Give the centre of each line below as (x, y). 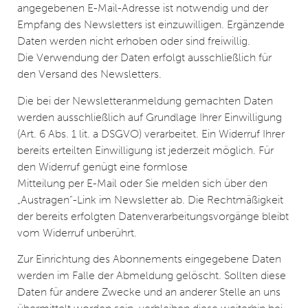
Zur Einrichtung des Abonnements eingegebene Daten (149, 259)
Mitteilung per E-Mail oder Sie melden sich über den (142, 183)
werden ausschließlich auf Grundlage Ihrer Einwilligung (150, 117)
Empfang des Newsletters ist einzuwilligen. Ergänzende (151, 25)
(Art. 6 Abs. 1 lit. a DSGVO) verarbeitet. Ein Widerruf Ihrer (151, 133)
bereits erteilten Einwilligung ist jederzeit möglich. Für (145, 150)
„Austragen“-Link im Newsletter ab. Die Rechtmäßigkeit (150, 199)
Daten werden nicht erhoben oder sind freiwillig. (134, 41)
